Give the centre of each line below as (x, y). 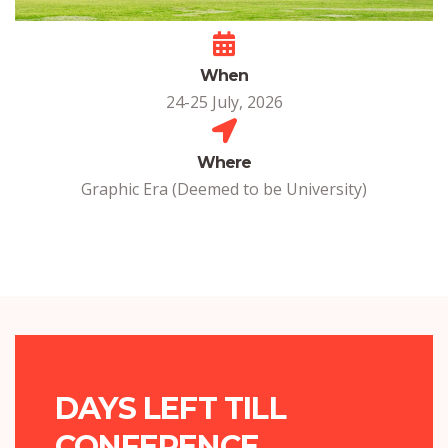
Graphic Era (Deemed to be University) (224, 188)
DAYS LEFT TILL (170, 408)
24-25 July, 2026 (224, 101)
